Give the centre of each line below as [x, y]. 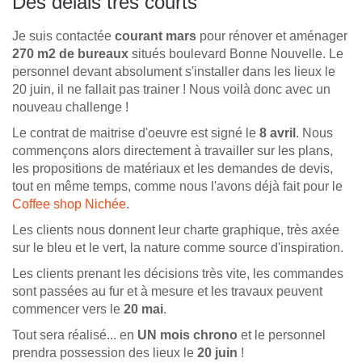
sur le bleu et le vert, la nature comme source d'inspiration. [178, 248]
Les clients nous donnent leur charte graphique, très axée [176, 230]
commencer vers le [66, 309]
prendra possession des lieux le [105, 353]
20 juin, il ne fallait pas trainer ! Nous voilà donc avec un [171, 89]
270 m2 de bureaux [70, 54]
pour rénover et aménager [272, 36]
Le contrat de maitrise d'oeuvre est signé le [136, 133]
